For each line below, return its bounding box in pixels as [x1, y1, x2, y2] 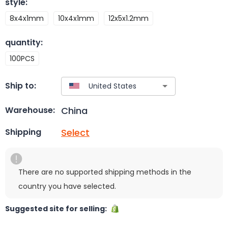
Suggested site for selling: [5, 203, 110, 214]
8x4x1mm [10, 13, 44, 23]
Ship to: [5, 80, 36, 92]
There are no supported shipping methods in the [18, 166, 191, 177]
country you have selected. [18, 181, 116, 191]
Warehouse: [5, 104, 55, 117]
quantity [5, 36, 41, 48]
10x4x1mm [58, 13, 94, 23]
